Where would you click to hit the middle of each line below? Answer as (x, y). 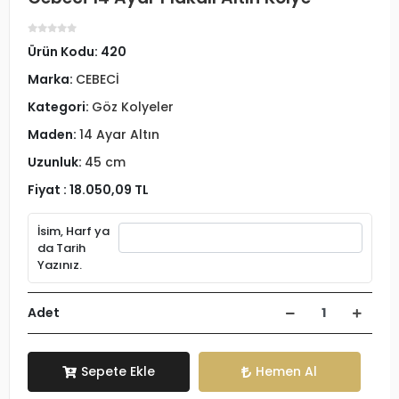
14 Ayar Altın (119, 134)
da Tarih (61, 248)
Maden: (53, 134)
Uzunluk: (56, 162)
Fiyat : (49, 190)
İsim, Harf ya (73, 231)
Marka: (52, 79)
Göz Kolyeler (133, 107)
